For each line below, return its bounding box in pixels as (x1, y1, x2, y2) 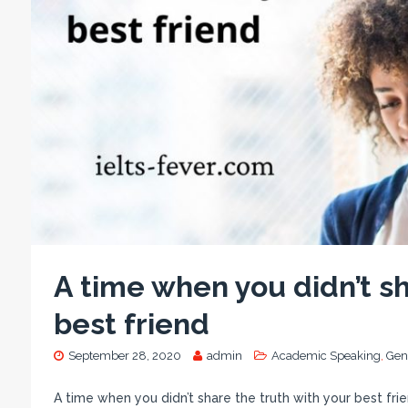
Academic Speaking (270, 349, 381, 363)
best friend (53, 307, 209, 342)
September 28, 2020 (67, 349, 181, 363)
